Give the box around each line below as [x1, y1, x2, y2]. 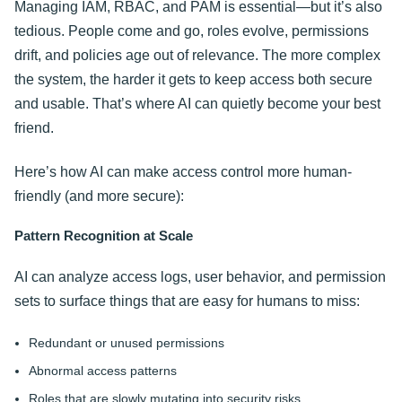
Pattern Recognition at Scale [14, 228, 193, 244]
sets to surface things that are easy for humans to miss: [14, 293, 360, 309]
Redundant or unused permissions [29, 336, 224, 351]
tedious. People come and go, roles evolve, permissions [14, 22, 369, 39]
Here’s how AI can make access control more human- [14, 164, 352, 180]
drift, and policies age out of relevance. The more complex [14, 47, 380, 63]
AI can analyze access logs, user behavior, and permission [14, 268, 386, 284]
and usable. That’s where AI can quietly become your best [14, 95, 380, 111]
